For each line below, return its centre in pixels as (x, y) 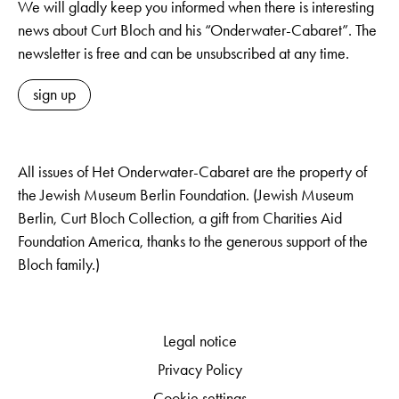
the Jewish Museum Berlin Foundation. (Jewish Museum (186, 195)
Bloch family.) (59, 265)
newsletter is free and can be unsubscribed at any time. (183, 54)
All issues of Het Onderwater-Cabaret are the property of (192, 172)
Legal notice (199, 342)
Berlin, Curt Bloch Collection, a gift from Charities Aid (180, 219)
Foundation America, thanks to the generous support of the (193, 242)
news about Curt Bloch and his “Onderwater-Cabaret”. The (197, 31)
